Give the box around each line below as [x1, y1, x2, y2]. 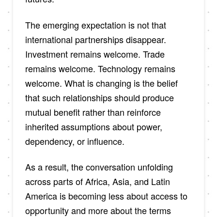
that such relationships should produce [25, 91, 174, 104]
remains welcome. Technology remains [25, 62, 175, 75]
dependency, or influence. [25, 134, 124, 147]
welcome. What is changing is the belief [25, 76, 178, 89]
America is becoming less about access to [25, 189, 187, 202]
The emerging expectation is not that [25, 18, 166, 31]
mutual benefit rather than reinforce [25, 105, 161, 118]
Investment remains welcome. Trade [25, 47, 165, 60]
